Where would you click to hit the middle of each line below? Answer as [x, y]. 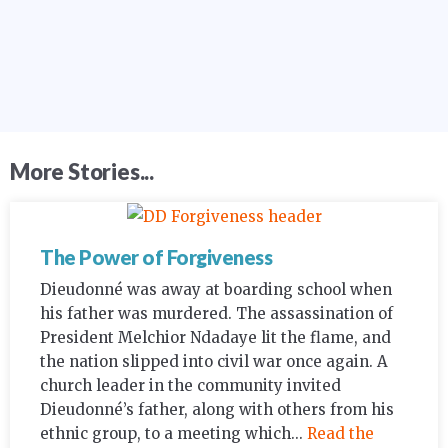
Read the [340, 434]
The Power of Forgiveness [156, 257]
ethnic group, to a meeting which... [173, 434]
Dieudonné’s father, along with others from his [217, 410]
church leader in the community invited [190, 386]
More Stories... [82, 172]
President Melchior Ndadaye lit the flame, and [215, 338]
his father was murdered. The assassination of [216, 314]
